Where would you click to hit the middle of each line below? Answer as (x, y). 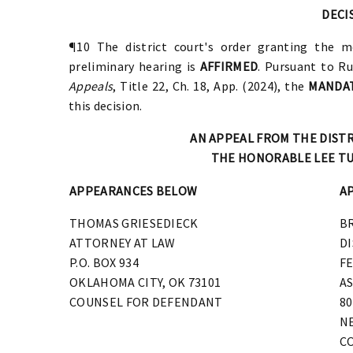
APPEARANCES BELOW (134, 190)
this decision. (106, 105)
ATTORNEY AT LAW (123, 242)
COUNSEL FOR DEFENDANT (146, 301)
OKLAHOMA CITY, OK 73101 (145, 282)
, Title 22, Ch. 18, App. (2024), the (211, 85)
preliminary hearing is (134, 66)
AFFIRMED (229, 66)
